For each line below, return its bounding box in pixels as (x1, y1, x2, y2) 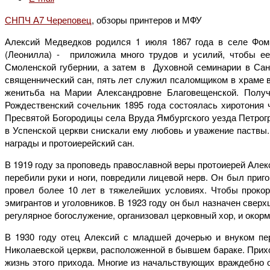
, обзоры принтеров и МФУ (92, 13, 202, 26)
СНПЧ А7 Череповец (5, 13, 92, 26)
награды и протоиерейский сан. (5, 136, 134, 149)
